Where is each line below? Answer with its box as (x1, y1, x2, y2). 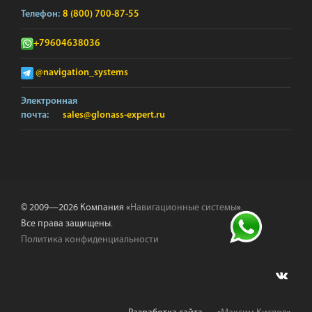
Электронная (21, 96, 77, 107)
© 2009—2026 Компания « (21, 202, 130, 213)
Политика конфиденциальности (21, 234, 159, 245)
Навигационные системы (130, 202, 237, 213)
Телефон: (21, 9, 60, 19)
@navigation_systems (36, 68, 128, 78)
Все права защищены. (21, 218, 113, 229)
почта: (21, 110, 49, 120)
